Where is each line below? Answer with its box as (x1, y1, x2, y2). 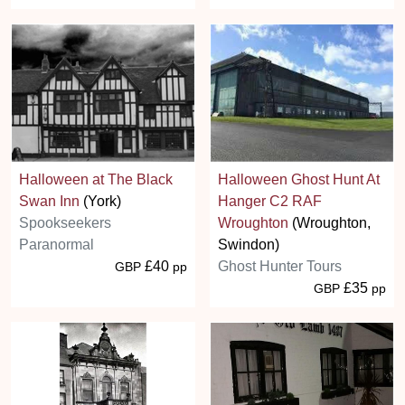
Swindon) (218, 236, 279, 252)
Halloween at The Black (19, 171, 173, 187)
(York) (80, 193, 121, 209)
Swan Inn (19, 193, 80, 209)
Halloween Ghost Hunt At (218, 171, 380, 187)
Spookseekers (19, 214, 111, 231)
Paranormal (19, 236, 94, 252)
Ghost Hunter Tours (218, 258, 342, 274)
